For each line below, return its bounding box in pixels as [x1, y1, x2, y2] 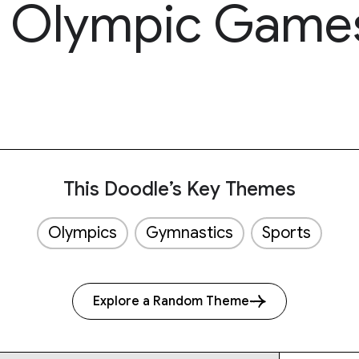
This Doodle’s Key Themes [63, 177, 296, 201]
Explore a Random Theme [93, 293, 249, 309]
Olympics [48, 223, 117, 243]
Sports [262, 223, 311, 243]
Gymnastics [146, 223, 233, 243]
